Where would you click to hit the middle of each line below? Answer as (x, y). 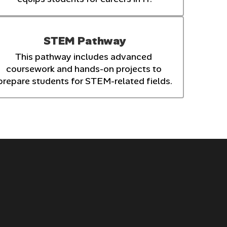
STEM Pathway (85, 41)
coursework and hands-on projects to (84, 69)
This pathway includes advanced (84, 56)
